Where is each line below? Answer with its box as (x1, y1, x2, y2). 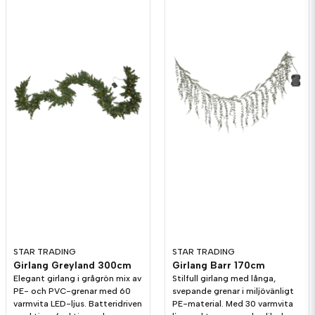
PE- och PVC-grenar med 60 (13, 286, 131, 297)
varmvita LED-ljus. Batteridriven (13, 299, 142, 309)
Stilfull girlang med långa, (172, 274, 276, 284)
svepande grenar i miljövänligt (172, 286, 294, 297)
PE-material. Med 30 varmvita (172, 299, 293, 309)
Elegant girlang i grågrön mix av (13, 274, 141, 284)
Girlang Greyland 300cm (13, 259, 131, 271)
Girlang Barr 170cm (172, 259, 265, 271)
